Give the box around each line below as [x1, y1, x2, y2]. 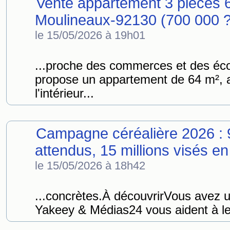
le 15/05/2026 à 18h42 [35, 159, 145, 172]
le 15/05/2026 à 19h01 [35, 29, 145, 42]
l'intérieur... [35, 87, 94, 100]
